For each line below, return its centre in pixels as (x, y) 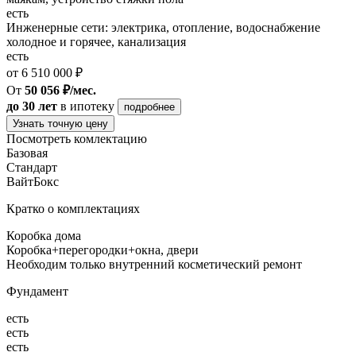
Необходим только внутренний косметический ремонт (154, 264)
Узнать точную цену (60, 123)
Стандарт (32, 167)
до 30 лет (32, 106)
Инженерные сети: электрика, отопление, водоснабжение (163, 27)
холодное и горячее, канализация (96, 41)
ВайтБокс (33, 181)
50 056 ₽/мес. (60, 90)
